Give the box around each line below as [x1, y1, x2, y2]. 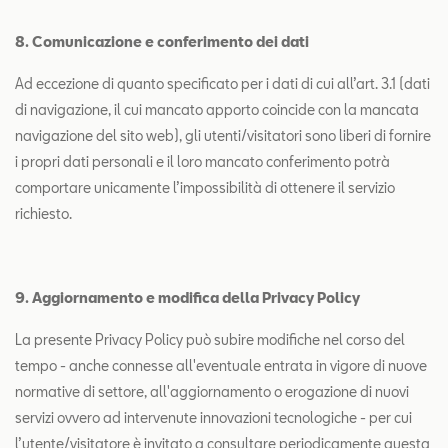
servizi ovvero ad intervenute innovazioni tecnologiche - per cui [15, 409, 412, 426]
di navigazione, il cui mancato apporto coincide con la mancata [15, 101, 419, 118]
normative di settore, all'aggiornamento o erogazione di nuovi [15, 383, 409, 400]
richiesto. [15, 205, 72, 222]
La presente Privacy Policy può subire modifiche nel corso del [15, 331, 405, 348]
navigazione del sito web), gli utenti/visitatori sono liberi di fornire [15, 127, 431, 144]
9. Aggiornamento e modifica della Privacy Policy [15, 289, 360, 306]
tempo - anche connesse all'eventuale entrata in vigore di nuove [15, 357, 427, 374]
